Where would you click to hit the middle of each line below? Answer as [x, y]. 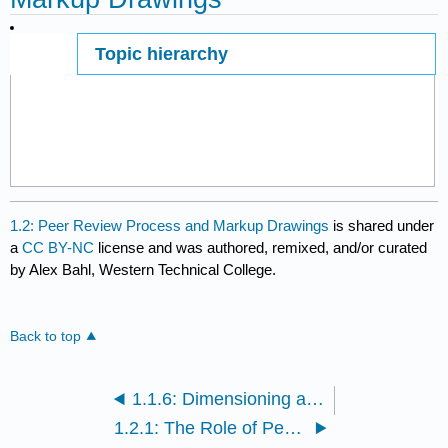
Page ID [36, 58]
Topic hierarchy [162, 53]
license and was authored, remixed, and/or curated [263, 247]
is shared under [382, 225]
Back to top [46, 336]
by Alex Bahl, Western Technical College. [143, 269]
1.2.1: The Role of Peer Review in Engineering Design [293, 427]
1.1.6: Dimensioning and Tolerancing [314, 398]
